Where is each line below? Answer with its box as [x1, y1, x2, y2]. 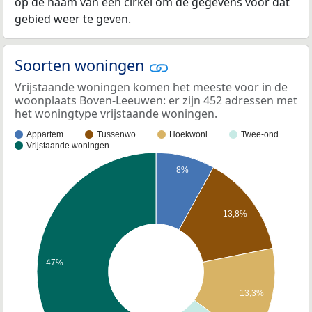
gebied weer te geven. [15, 11, 131, 27]
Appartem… [26, 129, 72, 139]
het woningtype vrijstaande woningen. [15, 105, 217, 121]
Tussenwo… [97, 129, 144, 139]
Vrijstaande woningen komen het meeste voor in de [15, 79, 288, 95]
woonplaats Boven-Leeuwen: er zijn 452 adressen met [15, 92, 297, 108]
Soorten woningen [15, 55, 148, 76]
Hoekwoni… [169, 129, 216, 139]
